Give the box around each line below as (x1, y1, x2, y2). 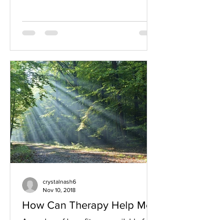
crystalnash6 (43, 178, 76, 185)
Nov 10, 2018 (43, 186, 76, 193)
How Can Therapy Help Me (22, 199, 152, 211)
